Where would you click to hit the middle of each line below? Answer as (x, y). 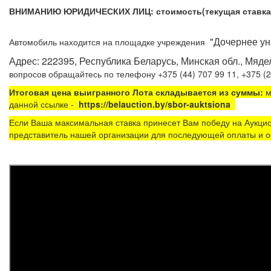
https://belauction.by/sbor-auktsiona (155, 104)
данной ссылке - (44, 104)
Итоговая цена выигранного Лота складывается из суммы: (136, 92)
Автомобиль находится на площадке (83, 41)
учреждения (184, 41)
